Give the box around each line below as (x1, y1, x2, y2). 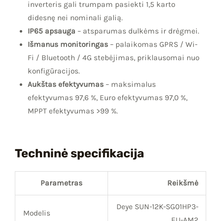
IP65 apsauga (27, 26, 75, 36)
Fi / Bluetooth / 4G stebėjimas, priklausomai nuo (27, 53, 199, 62)
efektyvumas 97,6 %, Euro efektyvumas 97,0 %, (27, 93, 187, 102)
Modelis (23, 209, 50, 218)
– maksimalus (103, 79, 156, 89)
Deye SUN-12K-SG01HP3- (116, 202, 198, 212)
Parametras (40, 179, 82, 188)
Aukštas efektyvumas (27, 79, 104, 89)
